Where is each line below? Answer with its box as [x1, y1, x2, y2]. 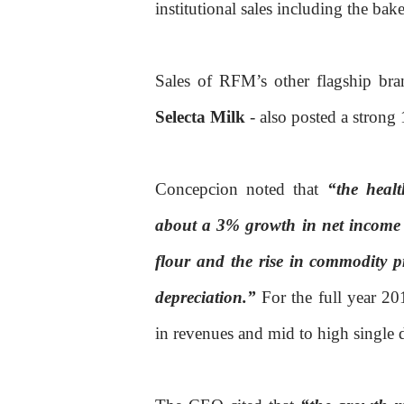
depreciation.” [155, 288, 262, 307]
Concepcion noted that [155, 179, 327, 198]
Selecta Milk [155, 107, 250, 126]
